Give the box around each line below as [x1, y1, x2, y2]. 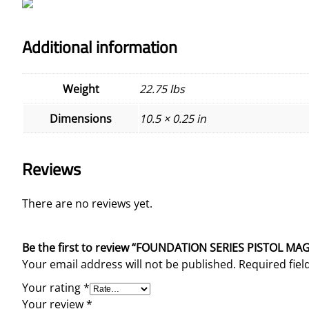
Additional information [22, 34, 177, 59]
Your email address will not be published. [22, 256, 236, 272]
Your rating [22, 279, 83, 295]
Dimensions [50, 110, 112, 126]
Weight [62, 81, 99, 97]
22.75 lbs [139, 81, 185, 97]
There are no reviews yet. [22, 195, 152, 211]
